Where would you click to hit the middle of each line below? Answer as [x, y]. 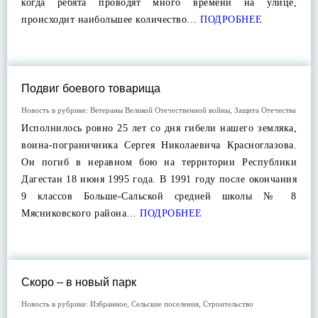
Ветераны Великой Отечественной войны [160, 110]
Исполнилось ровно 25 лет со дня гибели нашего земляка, [159, 128]
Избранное [109, 304]
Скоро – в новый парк [79, 282]
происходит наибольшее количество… [109, 20]
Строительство [228, 304]
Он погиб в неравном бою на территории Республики [159, 162]
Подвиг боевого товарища [91, 88]
